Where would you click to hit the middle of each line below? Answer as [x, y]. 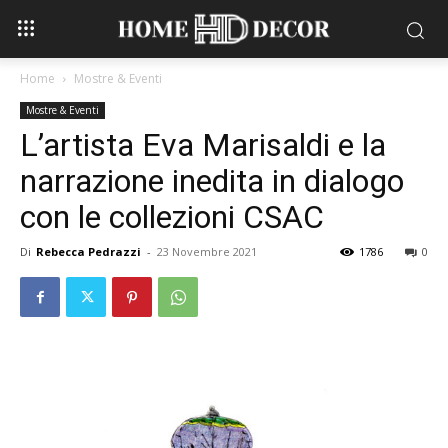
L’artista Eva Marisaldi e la [203, 145]
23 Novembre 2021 [207, 252]
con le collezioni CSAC [172, 217]
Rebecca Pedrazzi [88, 252]
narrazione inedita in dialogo [212, 181]
